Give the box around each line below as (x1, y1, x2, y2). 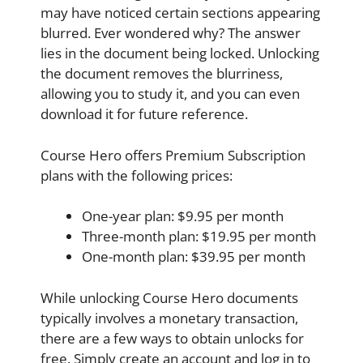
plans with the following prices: (41, 165, 233, 185)
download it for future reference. (41, 105, 248, 124)
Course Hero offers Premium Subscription (41, 145, 305, 164)
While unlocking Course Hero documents (41, 288, 298, 307)
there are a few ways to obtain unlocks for (41, 328, 304, 348)
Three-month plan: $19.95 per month (82, 227, 316, 246)
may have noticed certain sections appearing (41, 3, 320, 23)
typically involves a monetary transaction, (41, 308, 298, 327)
